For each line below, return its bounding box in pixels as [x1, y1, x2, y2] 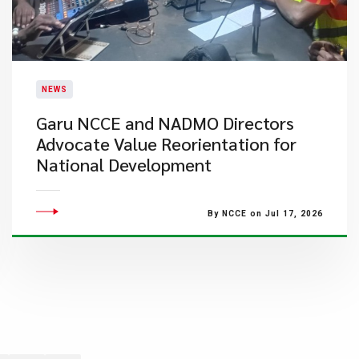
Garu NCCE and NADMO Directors [35, 111, 294, 134]
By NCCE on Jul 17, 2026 [207, 209, 323, 218]
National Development [35, 153, 212, 175]
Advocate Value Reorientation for [35, 132, 296, 155]
